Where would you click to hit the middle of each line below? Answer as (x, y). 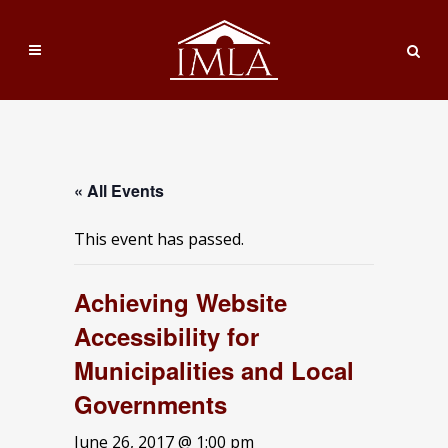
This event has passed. (159, 239)
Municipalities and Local (214, 370)
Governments (150, 404)
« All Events (119, 190)
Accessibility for (166, 336)
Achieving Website (180, 302)
